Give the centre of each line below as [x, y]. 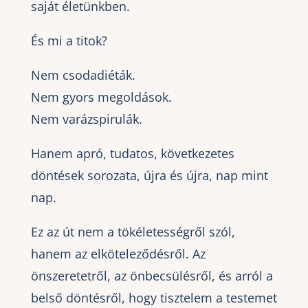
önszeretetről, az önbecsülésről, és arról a [152, 275]
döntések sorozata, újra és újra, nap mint [149, 175]
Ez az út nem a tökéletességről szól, [133, 231]
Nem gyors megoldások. [101, 97]
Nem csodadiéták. [83, 75]
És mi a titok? [69, 40]
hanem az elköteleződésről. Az [118, 253]
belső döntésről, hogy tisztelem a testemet [154, 297]
